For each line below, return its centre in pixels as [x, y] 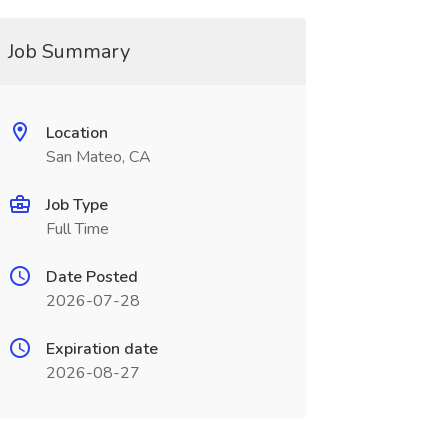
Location [76, 133]
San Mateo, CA [98, 157]
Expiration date [101, 349]
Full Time [77, 229]
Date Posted [91, 277]
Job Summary [68, 51]
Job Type [76, 205]
